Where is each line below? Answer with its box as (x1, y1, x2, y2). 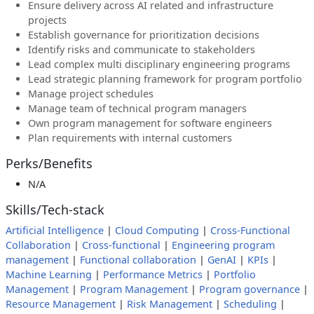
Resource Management (6, 297, 116, 310)
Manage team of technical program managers (28, 102, 247, 115)
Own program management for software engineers (28, 116, 272, 130)
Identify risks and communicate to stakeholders (28, 43, 255, 56)
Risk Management (127, 297, 212, 310)
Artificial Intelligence (6, 224, 104, 237)
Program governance (199, 282, 300, 296)
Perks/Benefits (6, 155, 93, 172)
